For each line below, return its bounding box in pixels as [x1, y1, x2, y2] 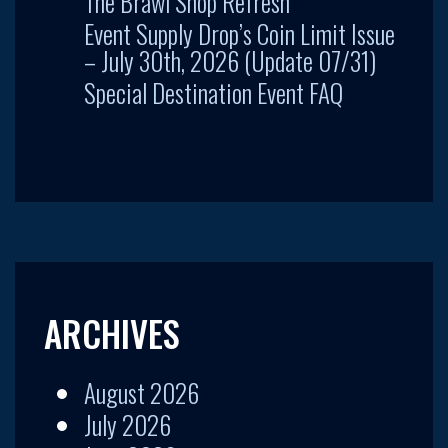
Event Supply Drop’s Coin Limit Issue [84, 14, 395, 52]
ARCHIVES [44, 306, 180, 359]
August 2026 [84, 373, 199, 411]
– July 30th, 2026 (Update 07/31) [84, 41, 376, 79]
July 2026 [84, 405, 171, 443]
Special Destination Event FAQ [84, 73, 343, 111]
